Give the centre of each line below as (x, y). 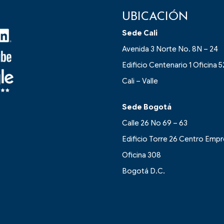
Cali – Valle (140, 81)
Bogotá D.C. (143, 171)
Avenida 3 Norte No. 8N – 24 (170, 49)
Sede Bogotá (147, 107)
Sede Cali (140, 33)
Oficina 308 (141, 155)
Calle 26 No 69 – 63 (155, 123)
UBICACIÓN (155, 17)
